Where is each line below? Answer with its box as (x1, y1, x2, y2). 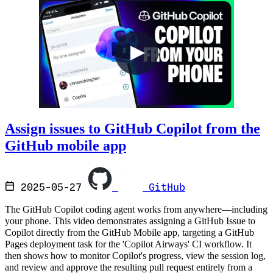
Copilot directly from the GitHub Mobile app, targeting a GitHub (5, 227, 254, 239)
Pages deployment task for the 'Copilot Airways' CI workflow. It (5, 239, 252, 250)
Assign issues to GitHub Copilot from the (5, 119, 260, 136)
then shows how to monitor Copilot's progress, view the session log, (5, 250, 266, 262)
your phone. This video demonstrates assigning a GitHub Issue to (5, 216, 255, 227)
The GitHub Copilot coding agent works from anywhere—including (5, 204, 268, 216)
